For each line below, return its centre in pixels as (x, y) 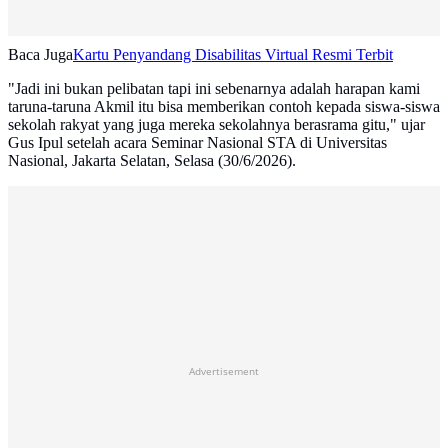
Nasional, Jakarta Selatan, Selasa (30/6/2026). (152, 161)
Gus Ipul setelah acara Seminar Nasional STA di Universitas (197, 143)
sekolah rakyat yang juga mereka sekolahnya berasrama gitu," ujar (216, 125)
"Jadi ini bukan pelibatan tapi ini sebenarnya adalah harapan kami (214, 89)
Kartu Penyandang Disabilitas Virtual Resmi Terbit (233, 55)
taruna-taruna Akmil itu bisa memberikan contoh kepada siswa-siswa (224, 107)
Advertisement (224, 371)
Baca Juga (40, 55)
